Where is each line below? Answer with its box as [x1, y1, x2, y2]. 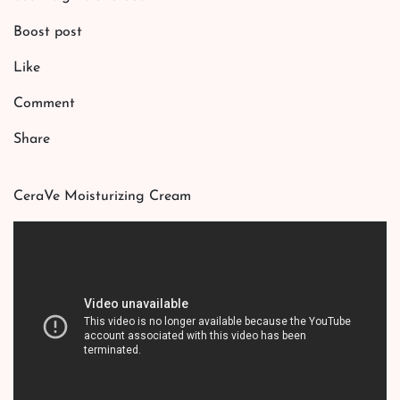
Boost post [13, 25, 82, 40]
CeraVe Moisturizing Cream [13, 189, 191, 204]
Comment [13, 96, 75, 112]
